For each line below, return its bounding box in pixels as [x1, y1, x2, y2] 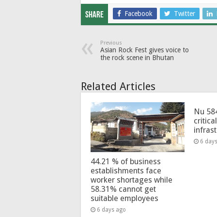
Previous [100, 39, 122, 46]
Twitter [174, 9, 195, 17]
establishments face [91, 166, 161, 176]
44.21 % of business [91, 157, 161, 167]
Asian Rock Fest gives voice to [100, 46, 189, 54]
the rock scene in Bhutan [100, 53, 174, 62]
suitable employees [91, 194, 158, 203]
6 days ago [97, 206, 126, 214]
